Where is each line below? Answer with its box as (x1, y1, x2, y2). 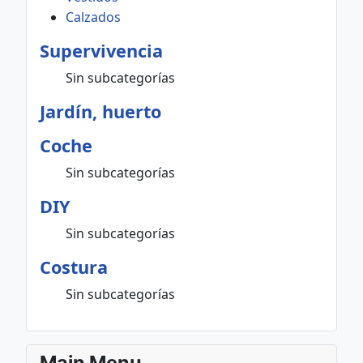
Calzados (66, 8, 121, 27)
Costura (40, 255, 108, 280)
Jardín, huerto (40, 100, 161, 124)
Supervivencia (40, 39, 163, 63)
